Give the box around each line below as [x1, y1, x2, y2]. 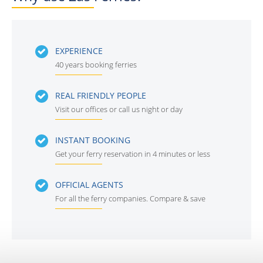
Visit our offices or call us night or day [55, 104, 183, 115]
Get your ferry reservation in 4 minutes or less [55, 149, 210, 160]
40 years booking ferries [55, 59, 137, 70]
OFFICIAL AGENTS [55, 179, 123, 191]
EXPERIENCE [55, 45, 103, 57]
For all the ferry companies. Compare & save [55, 193, 205, 204]
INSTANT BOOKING [55, 134, 130, 146]
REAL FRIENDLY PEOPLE [55, 90, 146, 102]
